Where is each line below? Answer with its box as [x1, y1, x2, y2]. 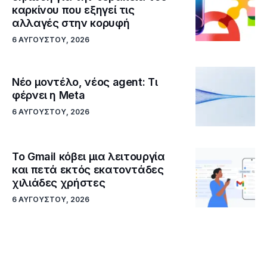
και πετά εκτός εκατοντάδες [12, 163, 164, 176]
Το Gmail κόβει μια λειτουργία [12, 150, 165, 163]
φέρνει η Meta [12, 89, 85, 102]
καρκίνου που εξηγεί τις [12, 4, 135, 17]
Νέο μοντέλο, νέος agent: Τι [12, 76, 158, 89]
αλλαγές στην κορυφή [12, 17, 130, 30]
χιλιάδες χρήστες [12, 176, 105, 190]
